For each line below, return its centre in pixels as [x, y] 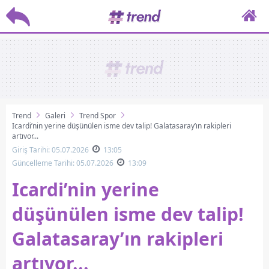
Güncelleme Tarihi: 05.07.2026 [63, 163]
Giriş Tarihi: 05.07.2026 [50, 150]
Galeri [55, 116]
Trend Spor [98, 116]
